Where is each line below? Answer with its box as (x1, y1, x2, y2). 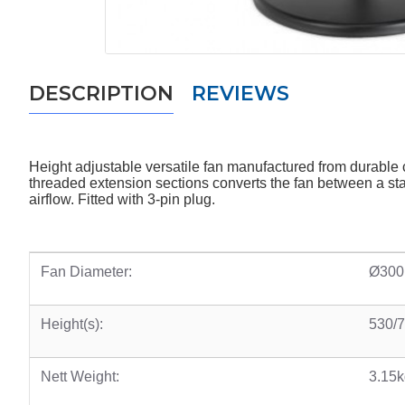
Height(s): (41, 316, 103, 332)
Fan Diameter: (41, 263, 132, 279)
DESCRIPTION (29, 80, 174, 106)
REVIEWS (192, 80, 289, 106)
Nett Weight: (41, 368, 119, 384)
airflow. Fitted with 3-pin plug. (29, 191, 215, 207)
